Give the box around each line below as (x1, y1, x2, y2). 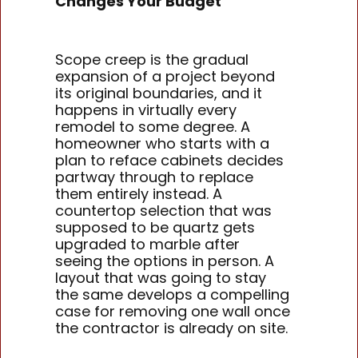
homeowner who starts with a (55, 133, 270, 154)
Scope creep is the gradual (55, 50, 249, 70)
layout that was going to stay (55, 268, 267, 288)
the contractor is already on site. (55, 318, 288, 339)
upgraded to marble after (55, 234, 241, 255)
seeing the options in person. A (55, 251, 275, 272)
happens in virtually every (55, 100, 237, 121)
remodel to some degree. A (55, 117, 251, 137)
